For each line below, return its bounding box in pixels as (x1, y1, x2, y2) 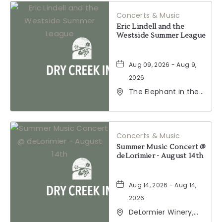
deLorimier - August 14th (116, 152, 204, 161)
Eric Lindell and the (116, 22, 184, 31)
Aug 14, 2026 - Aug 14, (128, 181, 197, 189)
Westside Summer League (116, 31, 206, 40)
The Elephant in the (128, 87, 199, 97)
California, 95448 (128, 126, 191, 136)
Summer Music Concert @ (116, 143, 200, 152)
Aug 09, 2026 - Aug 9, (128, 60, 197, 69)
